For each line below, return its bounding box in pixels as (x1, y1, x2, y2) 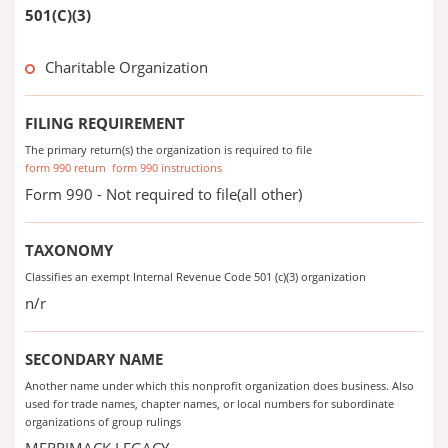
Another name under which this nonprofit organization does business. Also (25, 378, 414, 393)
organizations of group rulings (25, 414, 181, 429)
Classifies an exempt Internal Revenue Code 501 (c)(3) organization (25, 269, 366, 284)
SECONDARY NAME (25, 349, 163, 369)
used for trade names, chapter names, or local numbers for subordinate (25, 396, 394, 411)
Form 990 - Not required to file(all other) (25, 184, 302, 204)
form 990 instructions (112, 160, 222, 175)
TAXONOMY (25, 240, 113, 260)
